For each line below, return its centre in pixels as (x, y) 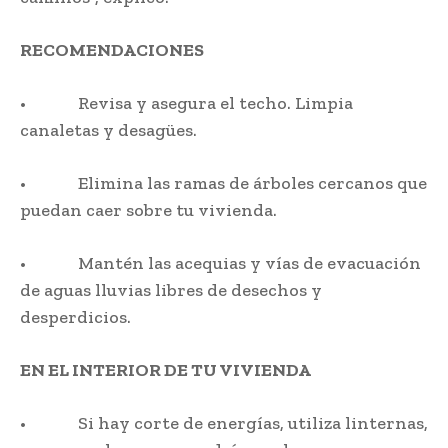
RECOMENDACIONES (112, 50)
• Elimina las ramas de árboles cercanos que (223, 183)
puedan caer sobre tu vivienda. (148, 210)
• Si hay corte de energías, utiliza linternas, (224, 423)
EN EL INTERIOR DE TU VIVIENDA (165, 370)
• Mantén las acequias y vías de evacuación (220, 263)
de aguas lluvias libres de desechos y (171, 290)
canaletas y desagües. (108, 130)
